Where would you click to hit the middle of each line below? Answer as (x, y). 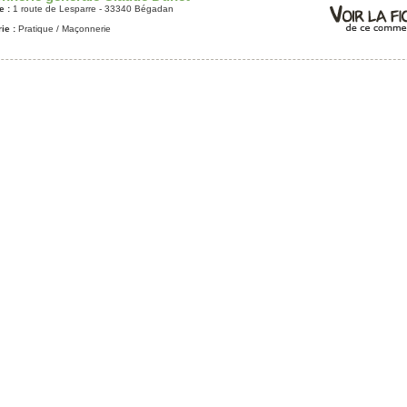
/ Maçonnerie (82, 29)
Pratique (35, 29)
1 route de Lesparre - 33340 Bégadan (91, 9)
